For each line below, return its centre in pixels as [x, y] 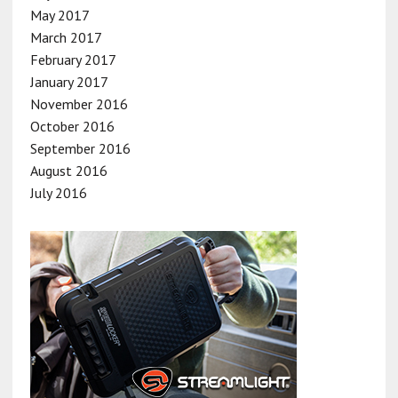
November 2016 [79, 103]
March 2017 [66, 37]
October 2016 [72, 126]
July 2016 [58, 192]
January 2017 [69, 81]
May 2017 [60, 15]
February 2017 [73, 59]
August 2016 [68, 170]
